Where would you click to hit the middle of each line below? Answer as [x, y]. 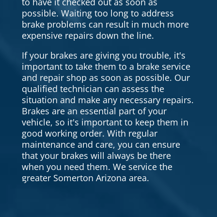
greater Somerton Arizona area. [85, 178]
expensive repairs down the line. [88, 36]
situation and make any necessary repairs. [108, 100]
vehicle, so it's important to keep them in [105, 122]
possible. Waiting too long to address [98, 13]
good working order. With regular [89, 133]
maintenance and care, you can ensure [101, 145]
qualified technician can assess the [93, 89]
